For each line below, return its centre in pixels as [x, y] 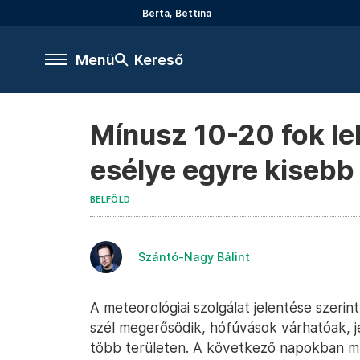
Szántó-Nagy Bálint [194, 257]
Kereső [159, 59]
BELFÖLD [110, 200]
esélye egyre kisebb [222, 170]
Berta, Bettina [177, 13]
